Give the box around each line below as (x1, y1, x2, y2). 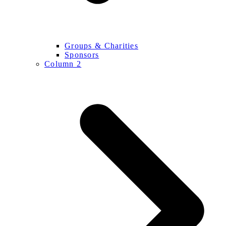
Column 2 (44, 59, 82, 68)
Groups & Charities (65, 41, 139, 50)
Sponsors (65, 50, 99, 59)
